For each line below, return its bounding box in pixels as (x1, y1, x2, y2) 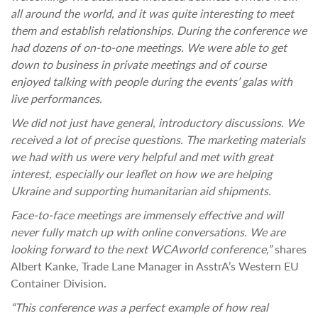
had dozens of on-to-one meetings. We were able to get (11, 40, 287, 54)
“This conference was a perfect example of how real (11, 300, 268, 314)
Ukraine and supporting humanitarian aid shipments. (11, 184, 271, 197)
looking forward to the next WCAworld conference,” (11, 242, 272, 256)
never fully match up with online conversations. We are (11, 225, 285, 238)
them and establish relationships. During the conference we (11, 23, 307, 37)
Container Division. (11, 276, 106, 290)
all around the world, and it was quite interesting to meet (11, 6, 294, 20)
